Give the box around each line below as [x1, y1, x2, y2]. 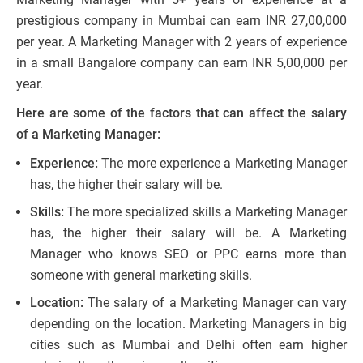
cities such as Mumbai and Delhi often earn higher [30, 337, 347, 353]
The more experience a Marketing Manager [98, 156, 347, 172]
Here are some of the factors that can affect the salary [16, 105, 347, 122]
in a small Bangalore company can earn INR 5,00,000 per [16, 55, 347, 71]
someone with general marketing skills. [30, 267, 252, 284]
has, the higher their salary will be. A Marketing [30, 225, 347, 241]
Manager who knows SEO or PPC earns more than [30, 246, 347, 263]
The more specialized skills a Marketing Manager [67, 204, 347, 220]
